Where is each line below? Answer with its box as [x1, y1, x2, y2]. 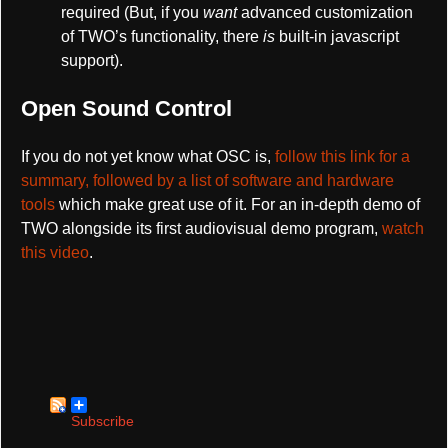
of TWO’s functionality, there [61, 28, 263, 46]
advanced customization [241, 4, 413, 22]
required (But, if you [61, 4, 203, 22]
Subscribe [71, 412, 134, 429]
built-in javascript [279, 28, 399, 46]
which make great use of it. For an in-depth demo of [55, 196, 420, 214]
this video [21, 244, 89, 262]
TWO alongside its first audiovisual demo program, [21, 220, 382, 238]
